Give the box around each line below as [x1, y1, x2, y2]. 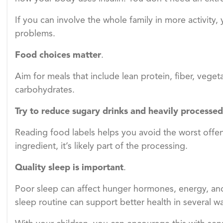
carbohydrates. [15, 86, 75, 95]
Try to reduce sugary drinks [15, 107, 128, 116]
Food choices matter [15, 51, 101, 60]
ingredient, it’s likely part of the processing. [15, 142, 188, 151]
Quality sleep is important [15, 163, 123, 173]
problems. [15, 29, 55, 39]
